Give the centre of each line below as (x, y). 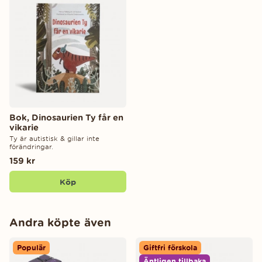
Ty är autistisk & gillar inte (54, 139)
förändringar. (31, 147)
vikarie (24, 127)
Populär (31, 248)
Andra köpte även (60, 223)
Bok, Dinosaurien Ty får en (66, 118)
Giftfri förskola (170, 248)
